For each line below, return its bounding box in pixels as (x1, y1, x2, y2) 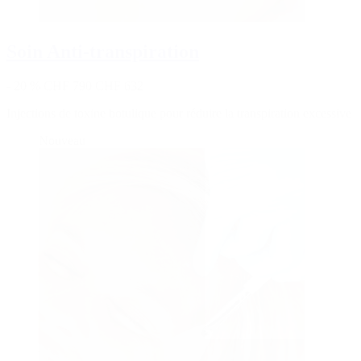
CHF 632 (95, 78, 143, 93)
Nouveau (39, 133, 85, 147)
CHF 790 (44, 78, 95, 93)
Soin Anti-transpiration (6, 40, 199, 62)
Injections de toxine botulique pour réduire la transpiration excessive (6, 106, 351, 120)
